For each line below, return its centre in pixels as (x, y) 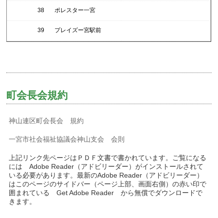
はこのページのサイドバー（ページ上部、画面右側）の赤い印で (108, 184)
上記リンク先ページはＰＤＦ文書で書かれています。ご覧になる (108, 158)
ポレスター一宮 (75, 10)
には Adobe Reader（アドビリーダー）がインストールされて (106, 166)
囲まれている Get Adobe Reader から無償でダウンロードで (106, 193)
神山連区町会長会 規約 (46, 121)
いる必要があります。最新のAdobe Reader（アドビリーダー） (106, 175)
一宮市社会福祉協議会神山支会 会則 (67, 139)
